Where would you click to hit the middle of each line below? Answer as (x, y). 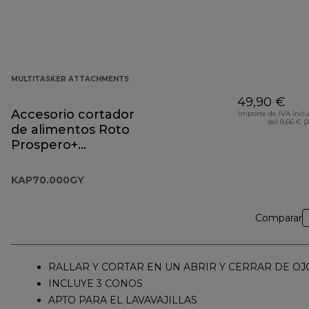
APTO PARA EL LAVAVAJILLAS (123, 300)
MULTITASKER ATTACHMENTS (70, 79)
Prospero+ (44, 145)
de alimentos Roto (70, 130)
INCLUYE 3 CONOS (96, 284)
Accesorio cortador (73, 115)
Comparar (279, 218)
